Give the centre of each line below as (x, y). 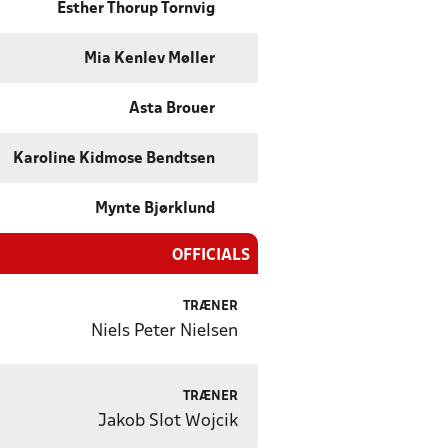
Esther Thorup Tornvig (136, 9)
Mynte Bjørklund (155, 209)
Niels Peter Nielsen (164, 332)
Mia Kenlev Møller (149, 59)
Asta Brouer (172, 109)
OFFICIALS (211, 256)
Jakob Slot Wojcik (168, 422)
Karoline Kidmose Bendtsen (114, 159)
